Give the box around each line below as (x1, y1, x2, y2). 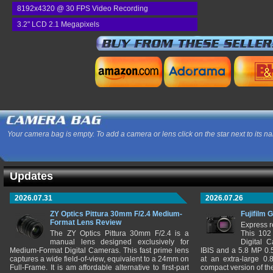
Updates (10, 170, 53, 182)
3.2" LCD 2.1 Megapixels (17, 20, 99, 29)
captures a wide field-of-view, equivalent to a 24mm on (10, 255, 189, 263)
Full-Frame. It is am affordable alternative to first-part (10, 263, 189, 272)
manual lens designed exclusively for (50, 238, 189, 246)
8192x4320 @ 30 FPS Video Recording (17, 4, 148, 13)
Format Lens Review (50, 218, 121, 227)
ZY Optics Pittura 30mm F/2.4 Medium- (50, 210, 182, 218)
